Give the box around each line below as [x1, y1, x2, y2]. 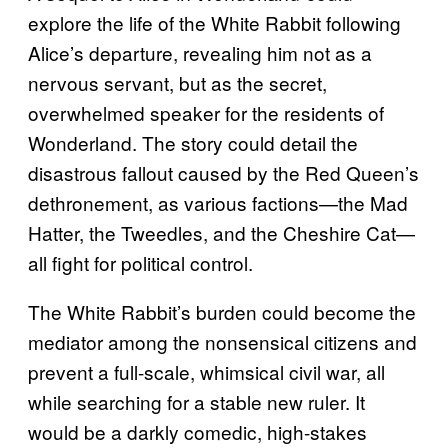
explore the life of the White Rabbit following [28, 9, 401, 37]
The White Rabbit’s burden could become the [28, 298, 416, 326]
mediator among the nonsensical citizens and [28, 328, 417, 356]
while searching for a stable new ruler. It [28, 388, 365, 416]
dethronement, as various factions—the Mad [28, 189, 408, 217]
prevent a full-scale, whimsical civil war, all [28, 358, 385, 386]
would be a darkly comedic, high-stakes [28, 418, 367, 446]
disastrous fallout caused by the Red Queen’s [28, 159, 419, 187]
